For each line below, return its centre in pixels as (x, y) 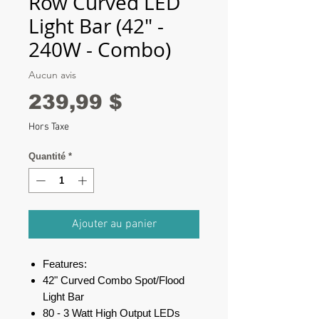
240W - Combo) (100, 49)
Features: (65, 264)
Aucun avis (52, 75)
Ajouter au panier (114, 225)
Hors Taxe (49, 127)
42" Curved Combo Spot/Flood (114, 281)
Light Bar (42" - (96, 26)
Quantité (47, 156)
